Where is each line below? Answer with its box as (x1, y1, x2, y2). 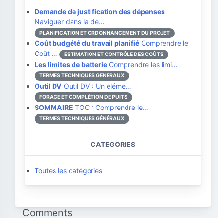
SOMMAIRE (35, 103, 73, 111)
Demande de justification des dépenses (35, 7, 165, 16)
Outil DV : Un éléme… (62, 82, 131, 90)
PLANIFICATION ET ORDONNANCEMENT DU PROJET (39, 30, 170, 36)
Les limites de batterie (35, 60, 107, 69)
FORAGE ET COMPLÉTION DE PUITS (39, 94, 127, 100)
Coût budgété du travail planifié (35, 39, 139, 47)
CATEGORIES (91, 140, 135, 148)
